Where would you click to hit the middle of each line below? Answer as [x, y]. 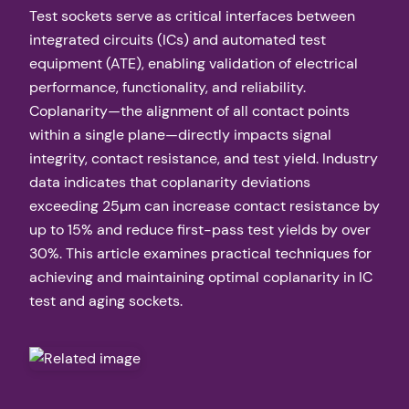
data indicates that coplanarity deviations [170, 183]
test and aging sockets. [106, 301]
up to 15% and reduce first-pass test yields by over [200, 230]
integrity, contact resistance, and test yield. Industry [204, 159]
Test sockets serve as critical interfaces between [192, 16]
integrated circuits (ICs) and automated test [178, 40]
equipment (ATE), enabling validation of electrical [194, 64]
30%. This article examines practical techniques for [200, 254]
